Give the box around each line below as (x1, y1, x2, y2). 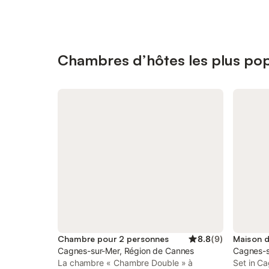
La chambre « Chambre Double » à (58, 258, 193, 268)
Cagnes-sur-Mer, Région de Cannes (58, 246, 195, 256)
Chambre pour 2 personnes (58, 234, 169, 244)
